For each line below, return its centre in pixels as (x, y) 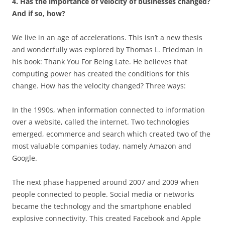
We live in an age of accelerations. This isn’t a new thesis (107, 37)
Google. (25, 158)
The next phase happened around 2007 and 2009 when (105, 182)
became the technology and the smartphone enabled (102, 206)
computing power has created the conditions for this (101, 74)
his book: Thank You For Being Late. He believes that (100, 62)
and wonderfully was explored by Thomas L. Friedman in (107, 49)
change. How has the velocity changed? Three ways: (99, 86)
